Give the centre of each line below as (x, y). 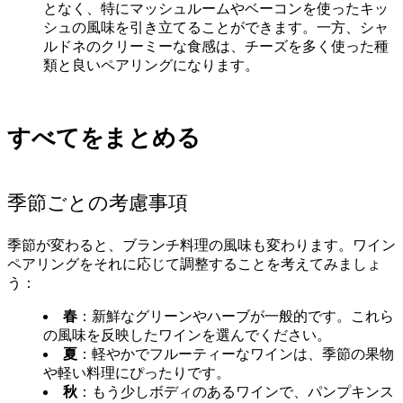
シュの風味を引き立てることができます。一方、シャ (216, 28)
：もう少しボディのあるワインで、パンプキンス (236, 391)
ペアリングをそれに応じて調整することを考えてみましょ (194, 264)
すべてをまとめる (104, 139)
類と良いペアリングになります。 (151, 66)
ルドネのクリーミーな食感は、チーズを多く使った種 (216, 47)
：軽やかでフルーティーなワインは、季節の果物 (236, 354)
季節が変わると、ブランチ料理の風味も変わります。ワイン (201, 245)
